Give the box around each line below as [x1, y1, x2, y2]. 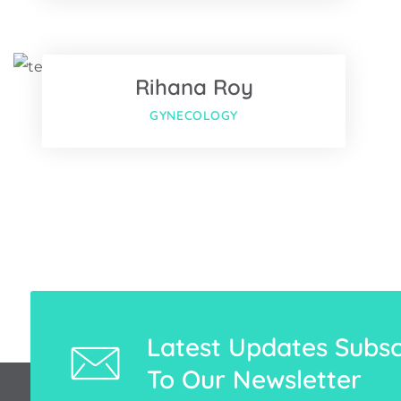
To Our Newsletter [147, 363, 362, 395]
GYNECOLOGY [149, 107, 238, 124]
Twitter [326, 32, 377, 50]
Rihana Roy [134, 73, 253, 100]
